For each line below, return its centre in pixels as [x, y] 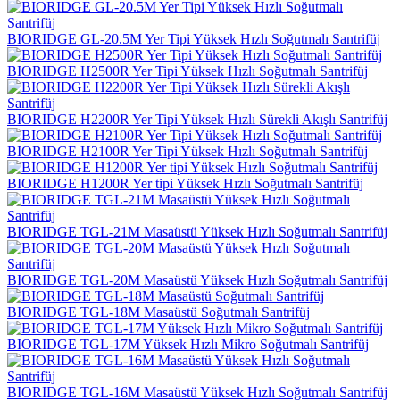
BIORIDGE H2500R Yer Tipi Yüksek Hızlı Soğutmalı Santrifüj [187, 71]
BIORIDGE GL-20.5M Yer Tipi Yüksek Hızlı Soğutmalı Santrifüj [194, 38]
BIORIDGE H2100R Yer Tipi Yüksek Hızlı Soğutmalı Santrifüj [187, 151]
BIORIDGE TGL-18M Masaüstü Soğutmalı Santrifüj [158, 312]
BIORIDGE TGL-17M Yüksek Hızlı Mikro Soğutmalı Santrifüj [188, 344]
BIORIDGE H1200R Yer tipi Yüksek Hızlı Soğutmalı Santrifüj [185, 183]
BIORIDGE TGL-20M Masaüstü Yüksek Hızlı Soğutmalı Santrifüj [197, 279]
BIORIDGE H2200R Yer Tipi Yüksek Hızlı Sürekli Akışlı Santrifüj [197, 119]
